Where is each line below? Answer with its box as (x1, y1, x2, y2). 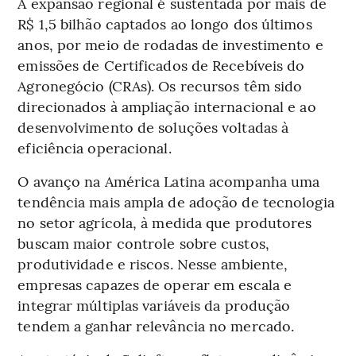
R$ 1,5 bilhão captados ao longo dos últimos (17, 14, 312, 34)
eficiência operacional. (17, 137, 172, 158)
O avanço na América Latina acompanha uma (17, 171, 320, 192)
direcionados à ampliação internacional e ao (17, 96, 316, 117)
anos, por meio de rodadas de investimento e (17, 34, 323, 55)
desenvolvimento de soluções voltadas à (17, 117, 289, 137)
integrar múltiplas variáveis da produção (17, 295, 291, 315)
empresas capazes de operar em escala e (17, 274, 292, 295)
